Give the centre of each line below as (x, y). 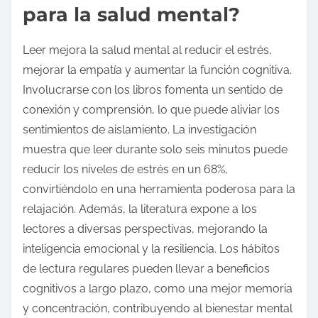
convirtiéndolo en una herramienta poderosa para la (159, 190)
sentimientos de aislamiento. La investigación (139, 130)
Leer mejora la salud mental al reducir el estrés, (147, 50)
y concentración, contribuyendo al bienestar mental (158, 309)
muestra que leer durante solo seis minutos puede (155, 150)
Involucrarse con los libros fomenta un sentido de (153, 90)
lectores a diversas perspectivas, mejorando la (145, 229)
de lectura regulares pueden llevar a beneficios (146, 269)
